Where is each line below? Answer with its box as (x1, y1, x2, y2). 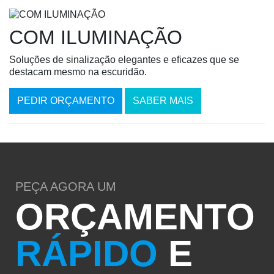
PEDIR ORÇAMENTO (17, 95, 114, 106)
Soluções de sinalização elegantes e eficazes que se (9, 54, 239, 65)
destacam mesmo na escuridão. (9, 67, 147, 78)
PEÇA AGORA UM (15, 180, 116, 194)
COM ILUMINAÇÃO (9, 26, 182, 49)
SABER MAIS (133, 95, 193, 106)
